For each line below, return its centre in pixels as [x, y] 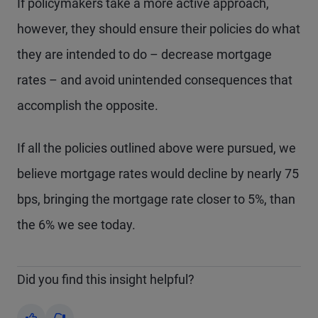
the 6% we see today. [76, 225]
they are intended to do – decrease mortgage [144, 54]
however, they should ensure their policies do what [159, 29]
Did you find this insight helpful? [106, 279]
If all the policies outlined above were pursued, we [157, 148]
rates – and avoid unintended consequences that [155, 80]
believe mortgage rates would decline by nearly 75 [158, 174]
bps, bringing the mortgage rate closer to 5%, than [156, 199]
